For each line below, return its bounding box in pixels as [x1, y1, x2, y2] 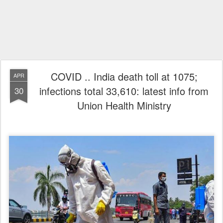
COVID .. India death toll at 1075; [50, 69, 198, 84]
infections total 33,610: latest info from [39, 84, 209, 98]
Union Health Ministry [77, 98, 171, 112]
